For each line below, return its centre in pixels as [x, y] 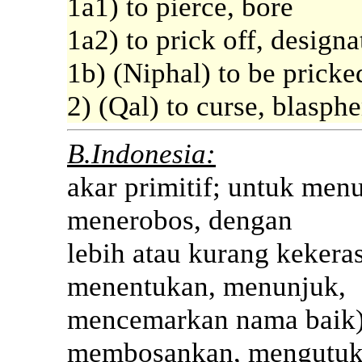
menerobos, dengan [180, 221]
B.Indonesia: [141, 154]
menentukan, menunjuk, [206, 287]
